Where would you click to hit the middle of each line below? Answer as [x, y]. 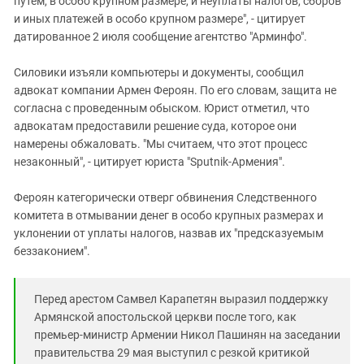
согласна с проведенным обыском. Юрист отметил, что [162, 108]
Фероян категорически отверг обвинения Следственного [165, 197]
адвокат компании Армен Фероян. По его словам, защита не [175, 90]
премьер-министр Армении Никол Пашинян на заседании [187, 334]
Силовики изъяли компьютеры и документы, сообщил [159, 72]
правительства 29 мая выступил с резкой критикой [172, 352]
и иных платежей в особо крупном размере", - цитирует [160, 18]
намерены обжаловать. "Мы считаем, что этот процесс [160, 143]
